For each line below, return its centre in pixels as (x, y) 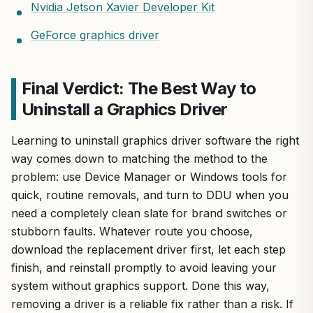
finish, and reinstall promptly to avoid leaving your (144, 268)
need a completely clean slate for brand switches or (149, 213)
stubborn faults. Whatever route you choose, (132, 232)
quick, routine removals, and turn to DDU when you (150, 195)
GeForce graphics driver (95, 35)
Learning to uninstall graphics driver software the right (155, 141)
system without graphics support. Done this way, (140, 286)
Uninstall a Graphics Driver (124, 110)
